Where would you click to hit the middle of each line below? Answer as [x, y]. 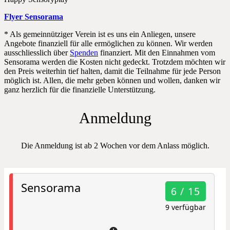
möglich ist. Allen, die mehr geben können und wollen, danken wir [112, 80]
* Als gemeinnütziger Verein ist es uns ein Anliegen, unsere [100, 34]
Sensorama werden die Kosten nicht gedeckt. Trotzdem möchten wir [115, 62]
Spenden [84, 52]
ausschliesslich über [37, 52]
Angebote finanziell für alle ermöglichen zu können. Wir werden [108, 43]
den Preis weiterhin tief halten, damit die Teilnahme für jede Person [112, 71]
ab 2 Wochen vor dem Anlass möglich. [147, 145]
